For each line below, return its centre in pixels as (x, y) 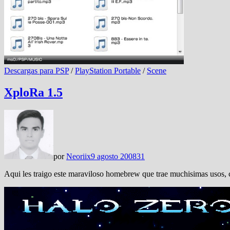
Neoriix (79, 156)
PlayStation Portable (108, 70)
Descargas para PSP (36, 70)
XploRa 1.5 (33, 92)
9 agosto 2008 (114, 156)
